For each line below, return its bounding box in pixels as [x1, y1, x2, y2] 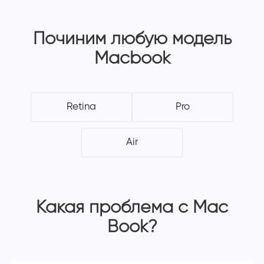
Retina [66, 102, 96, 113]
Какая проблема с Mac [36, 199, 228, 217]
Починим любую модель [32, 31, 232, 49]
